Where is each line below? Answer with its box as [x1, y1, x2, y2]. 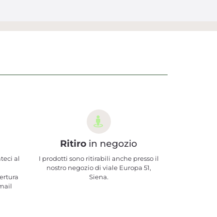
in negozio [86, 138, 137, 149]
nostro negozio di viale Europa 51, [46, 164, 151, 171]
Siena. [89, 173, 108, 181]
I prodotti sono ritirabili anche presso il [38, 155, 159, 162]
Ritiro [60, 138, 86, 149]
